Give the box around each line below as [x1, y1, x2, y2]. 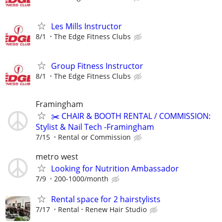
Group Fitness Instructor [51, 60, 143, 71]
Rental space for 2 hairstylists [51, 194, 161, 205]
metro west [36, 151, 78, 162]
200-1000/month [54, 173, 109, 183]
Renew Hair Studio [85, 205, 147, 215]
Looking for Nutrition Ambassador [51, 163, 179, 174]
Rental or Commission [58, 132, 131, 142]
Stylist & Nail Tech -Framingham [36, 121, 154, 132]
